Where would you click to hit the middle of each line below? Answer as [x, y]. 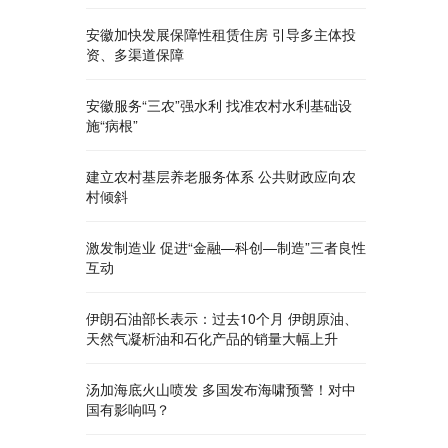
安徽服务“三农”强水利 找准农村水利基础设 [219, 105]
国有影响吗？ [128, 409]
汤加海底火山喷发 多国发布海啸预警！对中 [221, 389]
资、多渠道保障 [135, 54]
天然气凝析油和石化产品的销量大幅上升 [212, 338]
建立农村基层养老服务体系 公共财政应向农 [221, 176]
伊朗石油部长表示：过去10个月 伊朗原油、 [222, 318]
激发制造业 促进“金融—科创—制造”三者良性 [226, 247]
